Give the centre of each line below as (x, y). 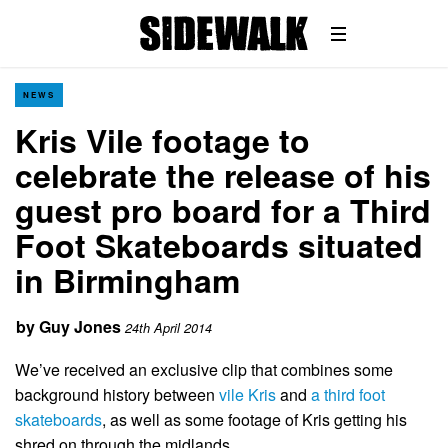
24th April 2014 (168, 328)
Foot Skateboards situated (219, 245)
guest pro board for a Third (223, 210)
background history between (117, 394)
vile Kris (247, 394)
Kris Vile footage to (162, 140)
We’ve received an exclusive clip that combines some (204, 369)
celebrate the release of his (223, 175)
